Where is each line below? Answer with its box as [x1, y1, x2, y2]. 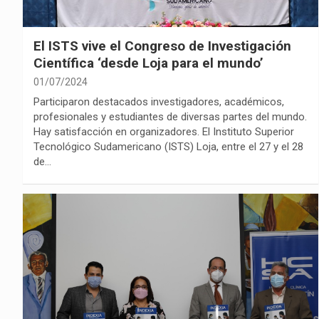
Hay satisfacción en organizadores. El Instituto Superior [33, 125, 294, 138]
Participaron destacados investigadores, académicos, [33, 95, 284, 108]
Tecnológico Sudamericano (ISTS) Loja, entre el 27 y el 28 [33, 140, 303, 153]
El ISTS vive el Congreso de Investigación [33, 37, 291, 54]
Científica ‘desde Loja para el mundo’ [33, 54, 267, 71]
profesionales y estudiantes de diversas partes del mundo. [33, 110, 307, 123]
